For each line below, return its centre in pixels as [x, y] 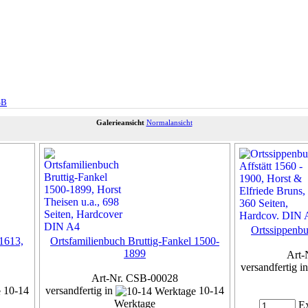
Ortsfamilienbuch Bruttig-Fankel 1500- [135, 241]
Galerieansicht [120, 122]
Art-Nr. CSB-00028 [135, 278]
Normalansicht [169, 122]
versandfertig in [80, 290]
